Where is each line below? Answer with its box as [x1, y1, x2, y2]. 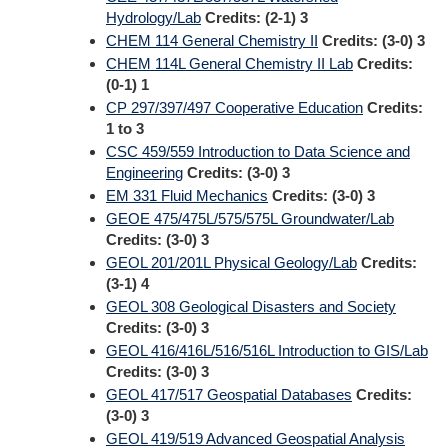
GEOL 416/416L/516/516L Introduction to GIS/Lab [106, 342, 428, 359]
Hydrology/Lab [106, 9, 201, 26]
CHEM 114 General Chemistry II [106, 32, 318, 49]
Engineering [106, 164, 183, 181]
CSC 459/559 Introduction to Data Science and [106, 143, 410, 160]
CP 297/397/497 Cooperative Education [106, 99, 363, 116]
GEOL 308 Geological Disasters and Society [106, 298, 396, 315]
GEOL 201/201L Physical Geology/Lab [106, 254, 357, 271]
